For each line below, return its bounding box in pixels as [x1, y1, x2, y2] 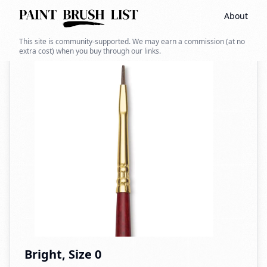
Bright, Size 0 [24, 246, 101, 262]
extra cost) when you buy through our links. [19, 46, 161, 56]
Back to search [29, 15, 87, 27]
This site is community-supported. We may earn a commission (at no [19, 36, 245, 46]
